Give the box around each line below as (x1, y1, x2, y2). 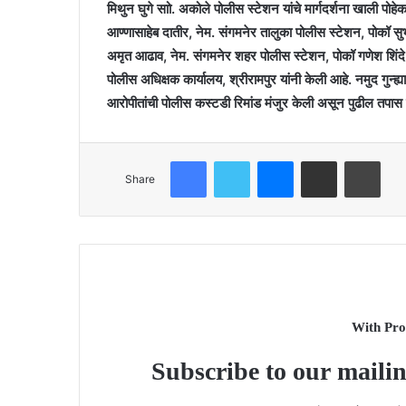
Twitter (249, 152, 289, 168)
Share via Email (336, 152, 365, 168)
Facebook (206, 152, 261, 168)
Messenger (293, 152, 357, 168)
